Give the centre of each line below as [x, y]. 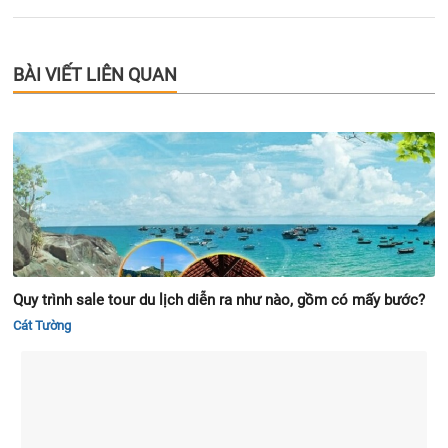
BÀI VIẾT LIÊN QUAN [95, 74]
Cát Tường [42, 325]
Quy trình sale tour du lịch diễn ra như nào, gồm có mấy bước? [219, 299]
